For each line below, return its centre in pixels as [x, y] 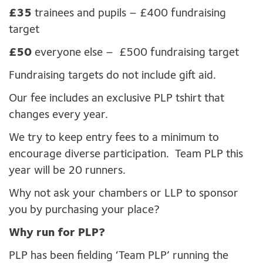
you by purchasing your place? [84, 210]
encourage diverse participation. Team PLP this [126, 155]
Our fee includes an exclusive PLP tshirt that [117, 99]
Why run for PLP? [57, 233]
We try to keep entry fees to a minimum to [114, 138]
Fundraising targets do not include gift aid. [112, 76]
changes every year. [58, 115]
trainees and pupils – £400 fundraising [130, 14]
